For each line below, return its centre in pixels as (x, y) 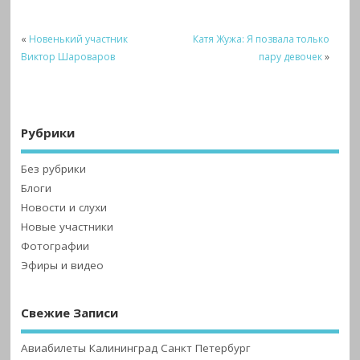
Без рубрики (54, 169)
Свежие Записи (70, 313)
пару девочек (291, 56)
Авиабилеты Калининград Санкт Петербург (136, 348)
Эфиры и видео (63, 266)
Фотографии (55, 246)
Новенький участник (79, 39)
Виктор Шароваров (68, 56)
